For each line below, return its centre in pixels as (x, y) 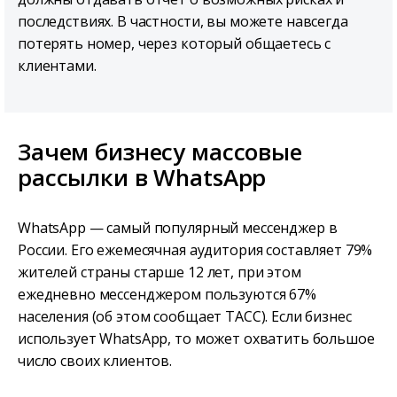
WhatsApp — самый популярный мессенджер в (178, 228)
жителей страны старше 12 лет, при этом (160, 272)
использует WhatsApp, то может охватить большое (196, 339)
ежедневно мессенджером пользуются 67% (167, 295)
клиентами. (57, 66)
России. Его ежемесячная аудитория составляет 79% (195, 250)
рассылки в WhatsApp (142, 178)
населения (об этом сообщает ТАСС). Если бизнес (185, 317)
